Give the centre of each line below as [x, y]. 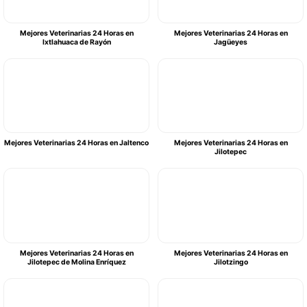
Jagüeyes [231, 42]
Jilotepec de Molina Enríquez [76, 262]
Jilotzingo [231, 262]
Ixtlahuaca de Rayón [76, 42]
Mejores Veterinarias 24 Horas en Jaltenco [76, 143]
